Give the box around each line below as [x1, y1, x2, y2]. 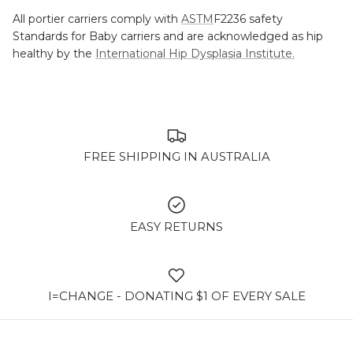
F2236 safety [214, 12, 283, 27]
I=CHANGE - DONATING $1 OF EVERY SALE [47, 289, 306, 304]
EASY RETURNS [130, 219, 223, 234]
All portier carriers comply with [13, 12, 181, 27]
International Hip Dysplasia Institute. [95, 46, 295, 61]
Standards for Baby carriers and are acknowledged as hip [13, 29, 323, 44]
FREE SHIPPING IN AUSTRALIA [83, 149, 270, 164]
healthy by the [13, 46, 95, 61]
